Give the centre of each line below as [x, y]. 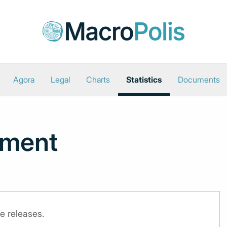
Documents [199, 80]
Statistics [144, 80]
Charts [98, 80]
